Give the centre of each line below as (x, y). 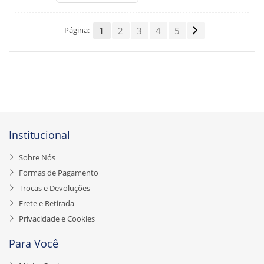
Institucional (39, 135)
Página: (77, 30)
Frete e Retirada (47, 204)
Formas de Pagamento (59, 173)
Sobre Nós (37, 158)
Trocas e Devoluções (55, 188)
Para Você (34, 244)
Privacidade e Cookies (57, 219)
